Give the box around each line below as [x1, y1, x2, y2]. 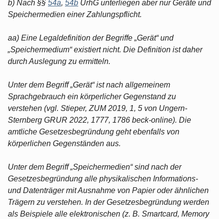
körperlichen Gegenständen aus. [8, 139, 121, 148]
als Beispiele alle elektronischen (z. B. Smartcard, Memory [8, 209, 209, 218]
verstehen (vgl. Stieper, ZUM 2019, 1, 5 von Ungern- [8, 104, 187, 112]
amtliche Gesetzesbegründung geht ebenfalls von [8, 127, 179, 136]
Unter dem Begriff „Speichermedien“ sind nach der [8, 162, 181, 171]
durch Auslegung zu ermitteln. [8, 57, 110, 66]
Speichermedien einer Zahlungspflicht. [8, 10, 142, 19]
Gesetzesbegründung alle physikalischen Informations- [8, 174, 198, 183]
